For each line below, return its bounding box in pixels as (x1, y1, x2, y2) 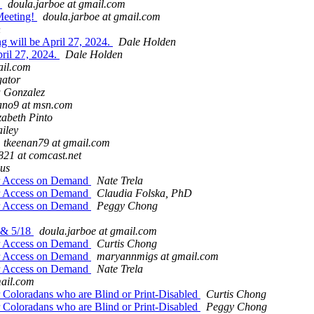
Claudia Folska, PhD (97, 187, 192, 200)
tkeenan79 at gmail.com (4, 137, 110, 149)
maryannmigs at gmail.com (97, 250, 219, 263)
